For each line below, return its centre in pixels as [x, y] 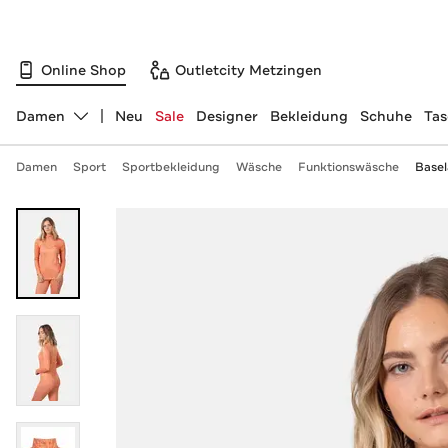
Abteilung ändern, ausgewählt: [121, 124]
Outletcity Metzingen [248, 69]
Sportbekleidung [170, 167]
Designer [226, 116]
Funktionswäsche [348, 167]
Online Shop [83, 69]
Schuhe [385, 116]
